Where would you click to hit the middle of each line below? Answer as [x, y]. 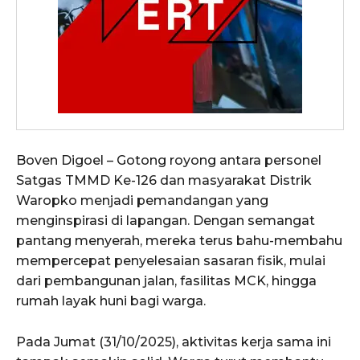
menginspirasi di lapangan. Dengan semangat [166, 221]
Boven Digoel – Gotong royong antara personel [169, 161]
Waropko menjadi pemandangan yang [142, 201]
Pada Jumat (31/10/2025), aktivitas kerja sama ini [174, 342]
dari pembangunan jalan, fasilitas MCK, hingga [166, 281]
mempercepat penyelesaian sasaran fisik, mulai [171, 261]
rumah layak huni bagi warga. [111, 301]
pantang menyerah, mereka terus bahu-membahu [179, 241]
